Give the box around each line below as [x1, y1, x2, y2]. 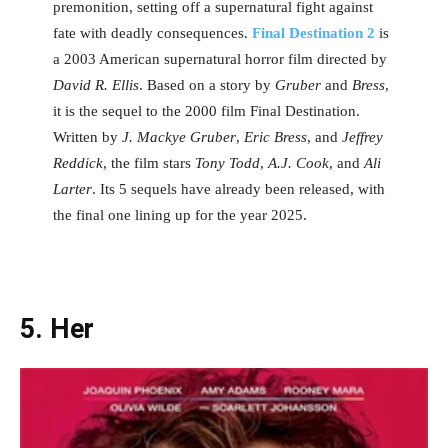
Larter [52, 180, 92, 197]
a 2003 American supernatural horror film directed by [52, 50, 387, 67]
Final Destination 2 [251, 24, 375, 41]
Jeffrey [341, 128, 383, 145]
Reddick [52, 154, 103, 171]
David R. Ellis [52, 76, 139, 93]
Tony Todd [194, 154, 260, 171]
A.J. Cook [267, 154, 329, 171]
